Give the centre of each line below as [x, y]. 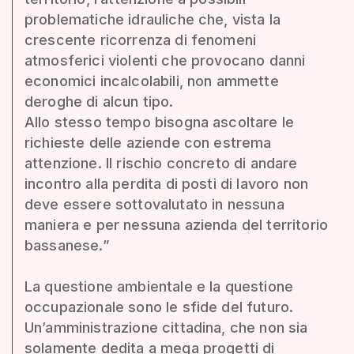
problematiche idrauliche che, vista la [153, 19]
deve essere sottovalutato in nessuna [154, 204]
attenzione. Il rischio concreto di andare [161, 163]
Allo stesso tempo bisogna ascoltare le [160, 122]
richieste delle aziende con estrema [148, 142]
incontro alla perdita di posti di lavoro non [167, 183]
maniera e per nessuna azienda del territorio [177, 224]
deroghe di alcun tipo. [99, 101]
